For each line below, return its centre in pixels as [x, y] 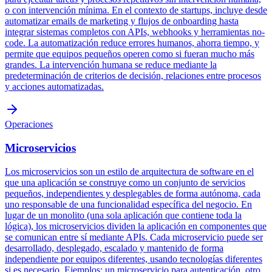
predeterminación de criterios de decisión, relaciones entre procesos [133, 76]
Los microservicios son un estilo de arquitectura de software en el [129, 171]
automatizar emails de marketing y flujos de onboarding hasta [122, 21]
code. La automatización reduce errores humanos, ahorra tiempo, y [132, 43]
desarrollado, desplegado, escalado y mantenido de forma [114, 248]
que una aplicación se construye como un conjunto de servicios [125, 182]
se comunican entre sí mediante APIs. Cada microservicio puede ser [134, 237]
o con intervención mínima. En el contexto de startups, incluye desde [136, 10]
